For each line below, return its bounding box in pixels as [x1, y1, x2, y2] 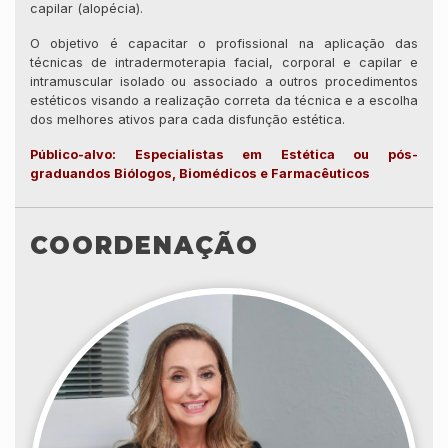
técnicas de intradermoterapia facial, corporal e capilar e [30, 54, 418, 70]
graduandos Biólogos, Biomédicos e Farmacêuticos [30, 165, 370, 181]
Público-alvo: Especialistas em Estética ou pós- [30, 146, 418, 162]
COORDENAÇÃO [30, 230, 259, 260]
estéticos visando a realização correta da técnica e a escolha [30, 92, 418, 108]
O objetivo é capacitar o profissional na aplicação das [30, 35, 418, 51]
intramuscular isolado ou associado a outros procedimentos [30, 73, 418, 89]
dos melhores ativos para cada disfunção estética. [30, 111, 345, 127]
